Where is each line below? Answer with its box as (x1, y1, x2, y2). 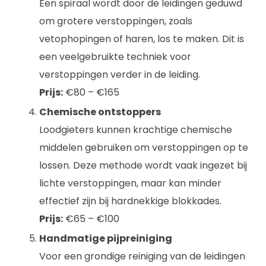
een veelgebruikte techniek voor (39, 50, 191, 64)
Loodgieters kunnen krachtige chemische (39, 123, 232, 137)
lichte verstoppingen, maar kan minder (39, 176, 221, 190)
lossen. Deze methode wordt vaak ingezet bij (39, 159, 247, 172)
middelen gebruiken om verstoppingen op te (39, 141, 248, 154)
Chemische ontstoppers (39, 105, 161, 119)
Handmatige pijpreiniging (39, 232, 172, 245)
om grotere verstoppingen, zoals (39, 14, 192, 28)
